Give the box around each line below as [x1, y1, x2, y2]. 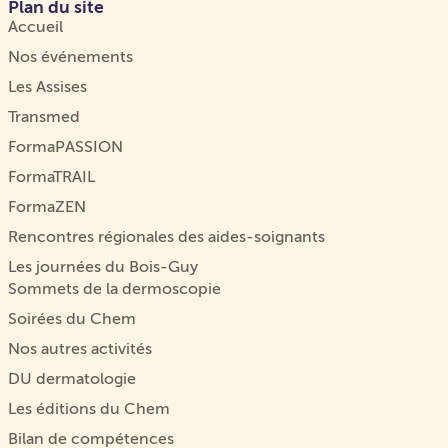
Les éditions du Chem [8, 399, 170, 419]
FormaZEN [8, 197, 86, 217]
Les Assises [8, 77, 87, 97]
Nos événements [8, 47, 133, 67]
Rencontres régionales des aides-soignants [8, 227, 325, 247]
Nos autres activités [8, 339, 152, 359]
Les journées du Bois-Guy [8, 257, 198, 277]
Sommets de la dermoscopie [8, 279, 221, 299]
